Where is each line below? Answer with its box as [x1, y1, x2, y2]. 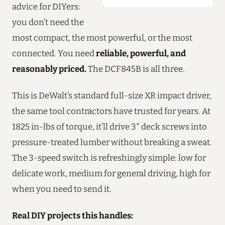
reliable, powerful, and [96, 48, 186, 58]
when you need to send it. [12, 183, 111, 194]
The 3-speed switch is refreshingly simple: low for [12, 152, 206, 163]
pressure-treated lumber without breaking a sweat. [12, 137, 212, 147]
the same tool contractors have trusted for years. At [12, 105, 210, 116]
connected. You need [12, 48, 96, 58]
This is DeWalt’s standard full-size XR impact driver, [12, 90, 211, 100]
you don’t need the [12, 17, 84, 27]
